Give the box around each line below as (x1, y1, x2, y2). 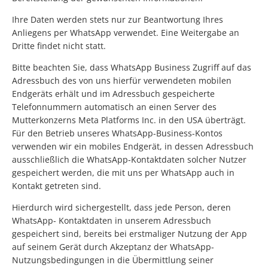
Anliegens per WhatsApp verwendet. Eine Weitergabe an (12, 27, 239, 39)
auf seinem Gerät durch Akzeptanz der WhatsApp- (12, 241, 214, 253)
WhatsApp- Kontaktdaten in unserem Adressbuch (12, 215, 211, 227)
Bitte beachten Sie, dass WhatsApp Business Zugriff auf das (12, 62, 251, 74)
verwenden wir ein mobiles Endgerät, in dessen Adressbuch (12, 141, 254, 153)
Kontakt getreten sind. (12, 180, 101, 192)
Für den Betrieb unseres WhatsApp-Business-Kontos (12, 127, 223, 139)
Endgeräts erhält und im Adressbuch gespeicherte (12, 88, 215, 100)
